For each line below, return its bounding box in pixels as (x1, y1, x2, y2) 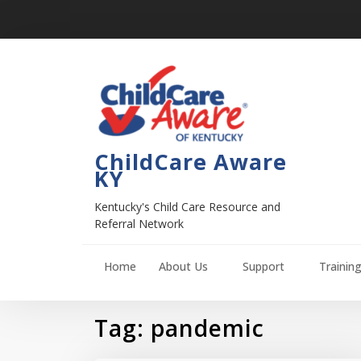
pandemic (151, 313, 264, 343)
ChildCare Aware (94, 147, 287, 176)
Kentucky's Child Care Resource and (94, 199, 280, 214)
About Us (159, 259, 208, 274)
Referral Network (94, 216, 184, 231)
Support (243, 259, 284, 274)
